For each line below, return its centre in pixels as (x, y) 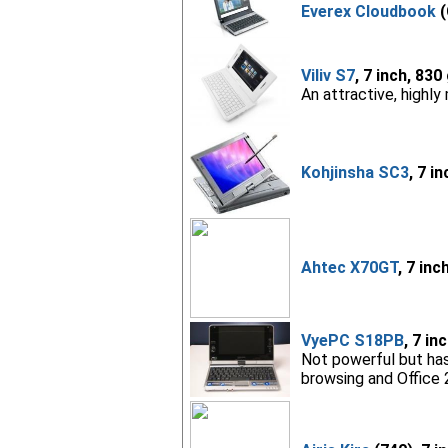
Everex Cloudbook (368, 11)
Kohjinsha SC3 (354, 172)
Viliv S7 (327, 75)
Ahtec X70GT (349, 267)
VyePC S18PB (352, 340)
